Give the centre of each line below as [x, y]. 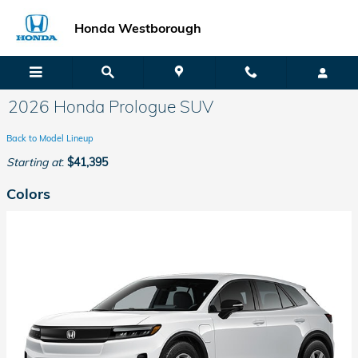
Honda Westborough [138, 28]
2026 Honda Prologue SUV [111, 106]
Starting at [34, 162]
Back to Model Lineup [50, 138]
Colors [28, 193]
